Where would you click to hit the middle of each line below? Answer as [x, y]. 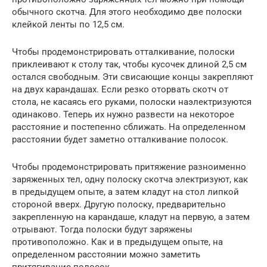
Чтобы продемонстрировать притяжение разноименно [129, 167]
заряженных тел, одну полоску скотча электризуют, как [130, 180]
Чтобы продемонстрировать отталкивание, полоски [123, 52]
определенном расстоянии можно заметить [106, 255]
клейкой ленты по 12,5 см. [68, 25]
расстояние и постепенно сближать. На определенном [129, 127]
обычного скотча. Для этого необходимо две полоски [127, 12]
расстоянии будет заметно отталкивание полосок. [120, 140]
